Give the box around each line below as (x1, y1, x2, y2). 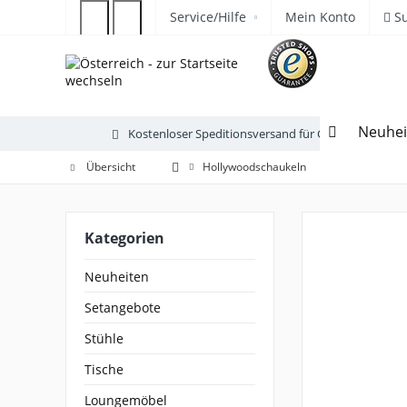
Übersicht (86, 159, 135, 174)
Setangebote (84, 299, 161, 316)
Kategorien (84, 228, 164, 248)
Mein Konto (285, 8, 355, 25)
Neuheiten (84, 268, 149, 285)
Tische (84, 361, 124, 378)
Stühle (84, 330, 124, 347)
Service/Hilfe (170, 8, 246, 25)
